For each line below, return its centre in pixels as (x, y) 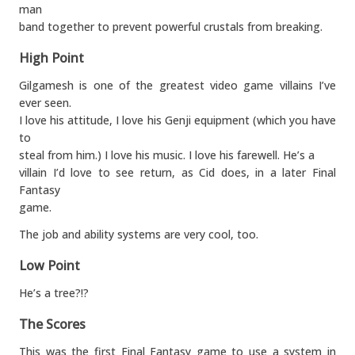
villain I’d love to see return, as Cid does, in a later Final (177, 172)
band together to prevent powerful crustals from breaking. (171, 27)
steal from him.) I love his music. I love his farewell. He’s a (167, 155)
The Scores (52, 324)
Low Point (50, 265)
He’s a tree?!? (54, 293)
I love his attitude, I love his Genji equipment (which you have (177, 120)
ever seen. (45, 103)
